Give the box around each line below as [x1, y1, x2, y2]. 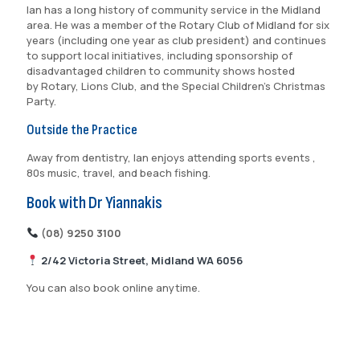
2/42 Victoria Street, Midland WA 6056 [40, 253, 249, 268]
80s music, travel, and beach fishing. [27, 166, 211, 180]
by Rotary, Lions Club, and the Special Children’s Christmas [27, 79, 325, 93]
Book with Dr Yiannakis [27, 192, 162, 214]
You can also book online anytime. [27, 280, 200, 295]
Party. [27, 94, 56, 108]
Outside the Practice [27, 121, 146, 138]
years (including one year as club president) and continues [27, 33, 326, 47]
